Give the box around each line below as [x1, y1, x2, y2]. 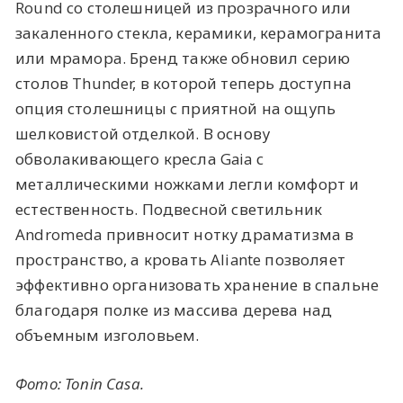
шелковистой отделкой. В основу [15, 123, 271, 145]
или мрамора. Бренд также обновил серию [15, 48, 351, 69]
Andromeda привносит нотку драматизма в [15, 224, 354, 246]
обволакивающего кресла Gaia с [15, 148, 264, 170]
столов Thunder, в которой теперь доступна [15, 73, 352, 94]
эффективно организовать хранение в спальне [15, 274, 380, 296]
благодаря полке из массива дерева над [15, 300, 333, 321]
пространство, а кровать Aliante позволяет [15, 249, 345, 271]
